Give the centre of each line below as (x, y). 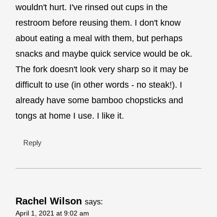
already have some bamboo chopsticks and (99, 101)
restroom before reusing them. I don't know (98, 23)
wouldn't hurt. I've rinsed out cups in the (92, 8)
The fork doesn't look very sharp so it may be (102, 70)
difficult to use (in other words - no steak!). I (99, 85)
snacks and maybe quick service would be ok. (104, 54)
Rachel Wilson (49, 201)
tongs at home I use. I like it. (70, 116)
